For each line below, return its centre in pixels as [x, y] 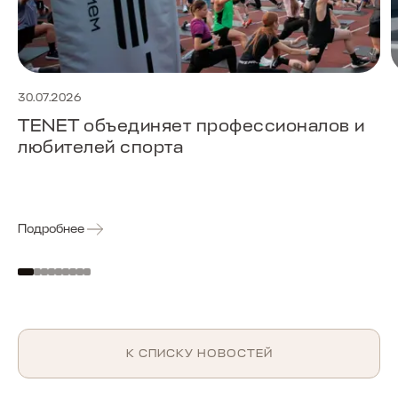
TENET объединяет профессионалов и [191, 125]
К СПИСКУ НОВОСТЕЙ [199, 353]
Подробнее [51, 229]
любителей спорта [100, 147]
